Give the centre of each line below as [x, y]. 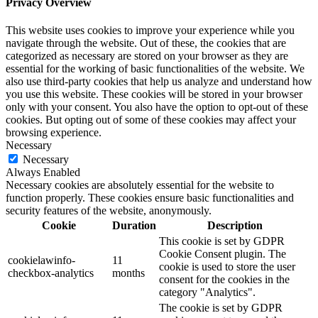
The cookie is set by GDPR [221, 308]
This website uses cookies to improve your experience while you [150, 31]
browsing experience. [54, 133]
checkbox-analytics [51, 273]
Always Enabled [43, 172]
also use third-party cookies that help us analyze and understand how [159, 82]
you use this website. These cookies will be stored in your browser [154, 94]
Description [235, 226]
